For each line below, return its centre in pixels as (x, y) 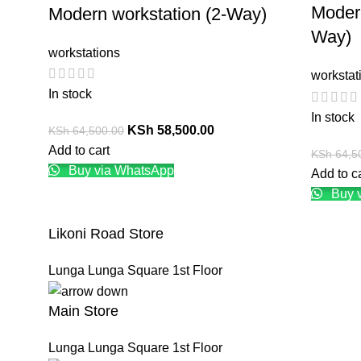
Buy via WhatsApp (120, 170)
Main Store (83, 311)
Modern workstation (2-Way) (158, 14)
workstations (84, 52)
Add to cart (79, 150)
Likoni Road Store (106, 233)
